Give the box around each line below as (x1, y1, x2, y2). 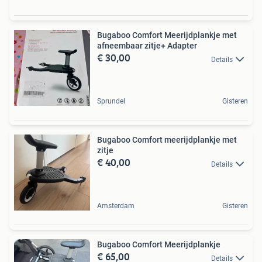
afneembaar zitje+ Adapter (97, 41, 197, 51)
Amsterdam (97, 202, 135, 211)
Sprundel (97, 97, 125, 106)
